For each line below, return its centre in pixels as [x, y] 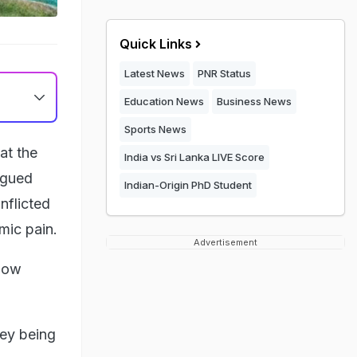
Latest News [155, 73]
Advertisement [226, 242]
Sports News [155, 129]
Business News [254, 101]
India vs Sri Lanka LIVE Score [194, 157]
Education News [164, 101]
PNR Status [224, 73]
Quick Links [156, 44]
